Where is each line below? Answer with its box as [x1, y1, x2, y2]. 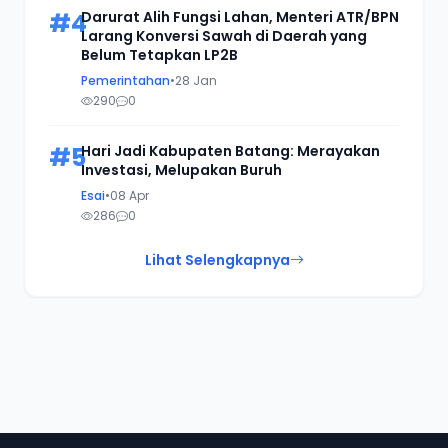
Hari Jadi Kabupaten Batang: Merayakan [81, 141, 380, 161]
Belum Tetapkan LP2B [81, 45, 238, 65]
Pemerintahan [81, 72, 170, 89]
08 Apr [110, 187, 149, 204]
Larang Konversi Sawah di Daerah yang [81, 26, 367, 46]
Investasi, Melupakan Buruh [81, 160, 282, 180]
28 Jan [175, 72, 217, 89]
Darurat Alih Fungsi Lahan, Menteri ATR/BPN [81, 7, 399, 27]
